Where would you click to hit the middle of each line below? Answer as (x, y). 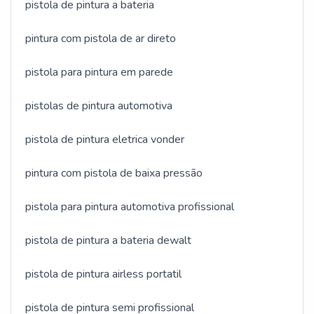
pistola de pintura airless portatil (103, 274)
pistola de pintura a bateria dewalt (108, 241)
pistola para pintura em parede (99, 73)
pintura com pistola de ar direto (101, 39)
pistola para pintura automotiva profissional (130, 207)
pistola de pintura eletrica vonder (105, 140)
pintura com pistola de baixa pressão (114, 173)
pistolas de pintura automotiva (99, 106)
